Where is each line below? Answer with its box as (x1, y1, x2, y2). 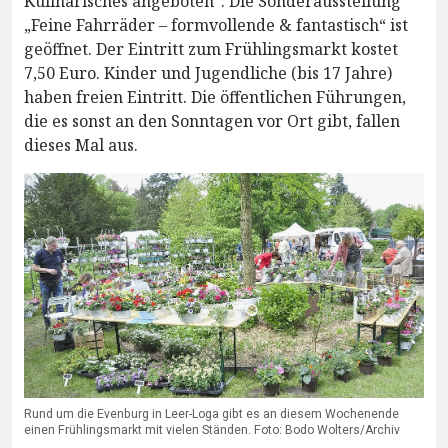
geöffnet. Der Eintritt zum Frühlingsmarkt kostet (24, 37, 398, 60)
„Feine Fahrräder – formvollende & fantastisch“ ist (24, 13, 408, 36)
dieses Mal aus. (24, 133, 138, 156)
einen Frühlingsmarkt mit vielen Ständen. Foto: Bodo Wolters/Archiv (24, 420, 400, 439)
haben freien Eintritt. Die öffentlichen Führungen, (24, 85, 406, 108)
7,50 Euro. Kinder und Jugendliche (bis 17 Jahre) (24, 61, 392, 84)
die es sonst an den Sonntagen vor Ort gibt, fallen (24, 109, 400, 132)
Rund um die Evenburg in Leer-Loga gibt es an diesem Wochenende (24, 404, 399, 423)
